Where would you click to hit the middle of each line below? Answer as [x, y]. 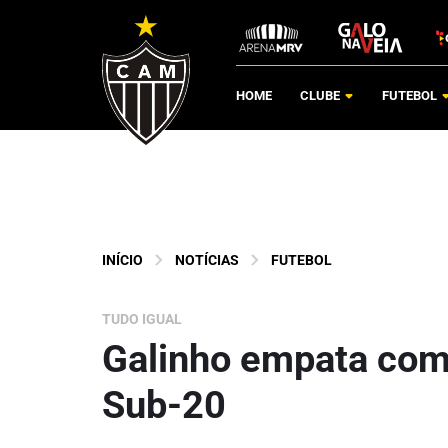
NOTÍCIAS [207, 260]
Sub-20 [164, 404]
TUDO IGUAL [142, 319]
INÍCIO [122, 260]
